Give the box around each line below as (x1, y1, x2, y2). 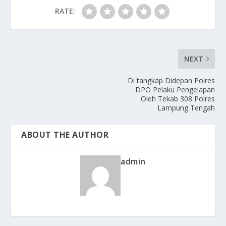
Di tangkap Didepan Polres (127, 76, 215, 86)
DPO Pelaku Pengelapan (135, 85, 215, 95)
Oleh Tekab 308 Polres (140, 94, 215, 104)
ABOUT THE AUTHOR (21, 129, 109, 141)
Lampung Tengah (157, 103, 215, 113)
